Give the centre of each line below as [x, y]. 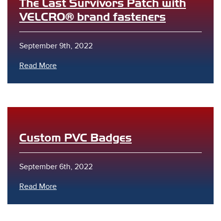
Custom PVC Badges [75, 138]
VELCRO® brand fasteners [92, 17]
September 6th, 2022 [56, 167]
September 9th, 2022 [56, 46]
